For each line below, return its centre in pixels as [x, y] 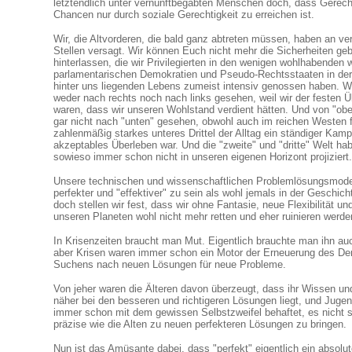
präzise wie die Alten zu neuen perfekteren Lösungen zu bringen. [200, 324]
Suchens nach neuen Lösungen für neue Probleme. [170, 264]
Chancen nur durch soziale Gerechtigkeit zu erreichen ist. [184, 15]
